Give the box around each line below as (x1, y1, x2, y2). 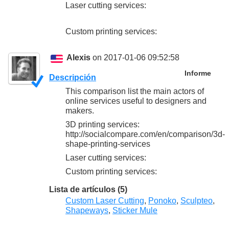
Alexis (66, 53, 91, 62)
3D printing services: (65, 120, 140, 129)
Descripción (49, 73, 96, 82)
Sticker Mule (112, 205, 157, 215)
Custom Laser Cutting (65, 196, 144, 205)
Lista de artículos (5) (49, 185, 127, 194)
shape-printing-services (65, 139, 150, 148)
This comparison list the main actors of (65, 86, 204, 96)
